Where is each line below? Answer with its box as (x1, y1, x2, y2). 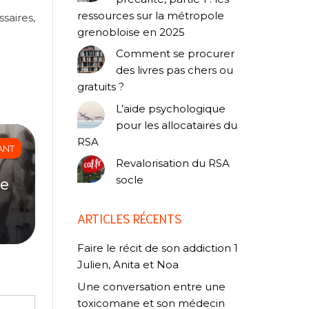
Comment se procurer (116, 47, 235, 61)
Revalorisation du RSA (116, 157, 230, 170)
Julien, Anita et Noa (77, 258, 179, 272)
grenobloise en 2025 (77, 25, 185, 39)
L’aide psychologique (116, 101, 226, 115)
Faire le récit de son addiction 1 (77, 241, 238, 255)
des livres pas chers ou (116, 63, 233, 77)
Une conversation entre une (77, 279, 226, 293)
